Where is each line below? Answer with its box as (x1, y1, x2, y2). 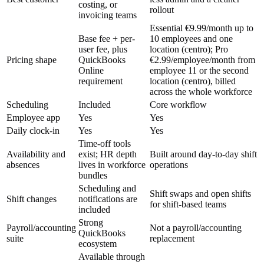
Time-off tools (78, 138, 131, 148)
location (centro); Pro (150, 44, 228, 54)
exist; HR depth (78, 149, 137, 159)
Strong (78, 217, 103, 227)
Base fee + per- (78, 34, 135, 44)
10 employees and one (150, 34, 233, 44)
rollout (150, 5, 174, 15)
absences (6, 160, 39, 170)
